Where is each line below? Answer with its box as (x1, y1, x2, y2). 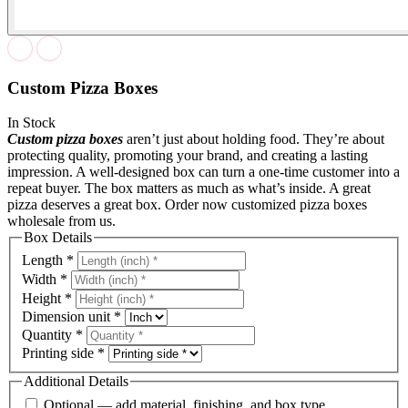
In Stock (7, 115, 56, 131)
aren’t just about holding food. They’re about (123, 131, 384, 148)
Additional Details (24, 373, 128, 390)
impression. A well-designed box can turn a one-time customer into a (7, 164, 400, 180)
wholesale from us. (7, 213, 116, 229)
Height (22, 291, 65, 307)
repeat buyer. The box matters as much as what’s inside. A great (7, 180, 371, 197)
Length (22, 252, 66, 269)
